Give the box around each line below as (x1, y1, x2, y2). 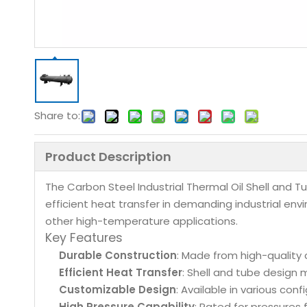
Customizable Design (59, 282, 176, 297)
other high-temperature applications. (45, 214, 238, 228)
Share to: (34, 108, 80, 123)
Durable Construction (59, 248, 177, 262)
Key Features (45, 230, 123, 246)
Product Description (45, 148, 171, 165)
